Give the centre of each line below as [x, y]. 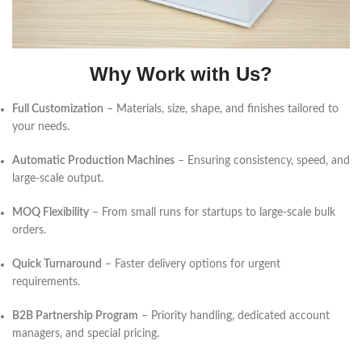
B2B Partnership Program [75, 316]
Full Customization [58, 109]
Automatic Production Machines [93, 161]
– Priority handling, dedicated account [234, 316]
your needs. [41, 127]
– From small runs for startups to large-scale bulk [212, 213]
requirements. [46, 282]
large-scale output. [58, 179]
